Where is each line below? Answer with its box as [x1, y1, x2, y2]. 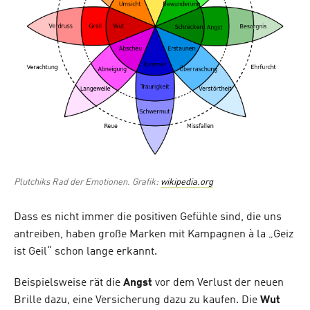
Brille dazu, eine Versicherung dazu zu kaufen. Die [14, 295, 260, 307]
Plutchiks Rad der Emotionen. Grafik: [14, 178, 161, 188]
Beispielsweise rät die [14, 277, 123, 289]
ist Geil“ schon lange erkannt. [14, 246, 157, 258]
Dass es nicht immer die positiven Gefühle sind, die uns [14, 212, 282, 224]
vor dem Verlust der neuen [152, 277, 284, 289]
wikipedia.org [161, 178, 213, 188]
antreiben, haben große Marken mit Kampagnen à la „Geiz [14, 229, 293, 241]
